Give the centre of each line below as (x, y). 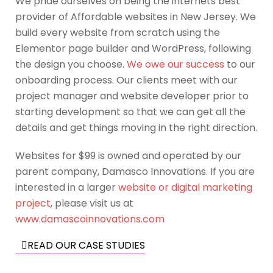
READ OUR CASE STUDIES (86, 245)
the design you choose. (71, 64)
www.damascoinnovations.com (90, 219)
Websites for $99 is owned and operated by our (128, 156)
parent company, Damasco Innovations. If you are (135, 172)
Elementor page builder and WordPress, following (133, 48)
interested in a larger (67, 187)
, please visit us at (92, 203)
